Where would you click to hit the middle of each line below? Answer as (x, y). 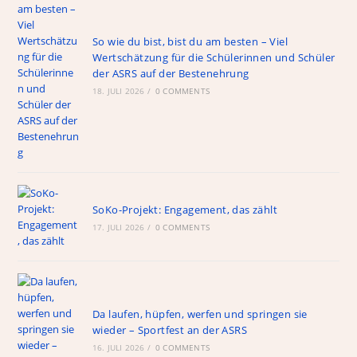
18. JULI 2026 (118, 91)
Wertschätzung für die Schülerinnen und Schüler (214, 58)
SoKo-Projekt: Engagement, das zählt (184, 210)
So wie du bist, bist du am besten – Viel (190, 42)
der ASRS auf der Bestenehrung (171, 74)
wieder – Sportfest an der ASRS (169, 330)
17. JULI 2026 (118, 228)
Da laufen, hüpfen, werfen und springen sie (200, 314)
